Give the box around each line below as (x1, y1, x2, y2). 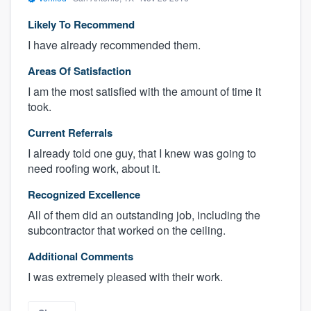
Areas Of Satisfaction (28, 62, 131, 78)
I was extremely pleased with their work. (28, 268, 223, 285)
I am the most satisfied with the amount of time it (28, 83, 261, 99)
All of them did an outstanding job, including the (28, 206, 260, 223)
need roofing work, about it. (28, 160, 160, 176)
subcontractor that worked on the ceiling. (28, 221, 226, 238)
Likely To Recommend (28, 16, 135, 32)
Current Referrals (28, 124, 112, 140)
